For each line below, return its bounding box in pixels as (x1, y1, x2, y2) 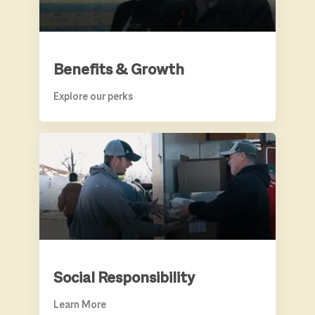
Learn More (53, 297, 106, 311)
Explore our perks (53, 89, 133, 103)
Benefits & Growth (53, 58, 184, 79)
